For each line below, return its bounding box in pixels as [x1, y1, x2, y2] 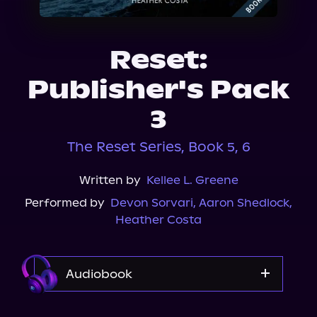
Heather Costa [115, 213, 202, 226]
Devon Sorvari [110, 196, 193, 209]
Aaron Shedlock [199, 196, 289, 209]
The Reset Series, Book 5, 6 [67, 139, 250, 155]
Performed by [25, 196, 105, 209]
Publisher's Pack [28, 74, 289, 105]
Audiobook [66, 267, 132, 281]
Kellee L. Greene [146, 173, 238, 187]
